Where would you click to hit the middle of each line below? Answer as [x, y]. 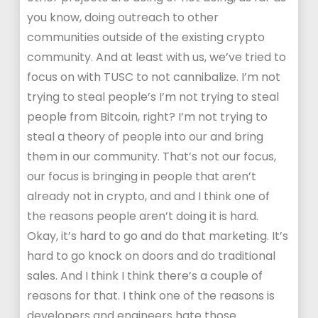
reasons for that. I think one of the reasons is [151, 296]
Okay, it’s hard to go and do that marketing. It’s [158, 236]
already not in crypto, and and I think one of [149, 196]
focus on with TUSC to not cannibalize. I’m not [154, 77]
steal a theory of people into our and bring [146, 137]
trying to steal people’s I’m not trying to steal [153, 97]
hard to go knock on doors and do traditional [152, 256]
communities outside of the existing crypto [146, 37]
